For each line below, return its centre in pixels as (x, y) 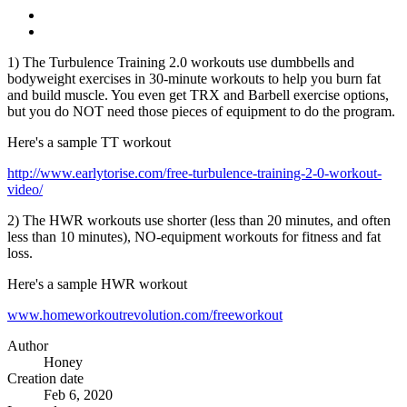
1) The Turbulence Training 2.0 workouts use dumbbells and (181, 62)
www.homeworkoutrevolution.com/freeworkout (145, 314)
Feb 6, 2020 (78, 394)
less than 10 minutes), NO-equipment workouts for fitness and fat (194, 236)
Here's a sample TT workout (89, 142)
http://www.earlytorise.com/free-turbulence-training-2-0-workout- (194, 173)
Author (28, 345)
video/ (25, 189)
